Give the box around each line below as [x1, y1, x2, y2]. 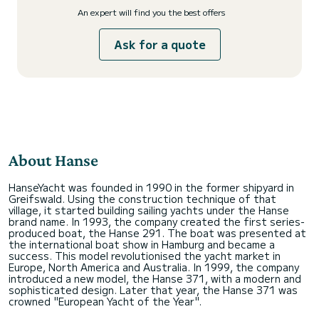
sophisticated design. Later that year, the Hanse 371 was [9, 283, 298, 297]
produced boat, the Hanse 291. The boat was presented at [9, 226, 306, 240]
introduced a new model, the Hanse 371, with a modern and [9, 271, 301, 286]
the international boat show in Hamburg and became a [9, 237, 275, 251]
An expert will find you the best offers [77, 6, 225, 18]
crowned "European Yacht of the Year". [9, 294, 202, 308]
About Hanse [9, 150, 98, 169]
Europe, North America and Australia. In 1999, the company [9, 260, 299, 274]
